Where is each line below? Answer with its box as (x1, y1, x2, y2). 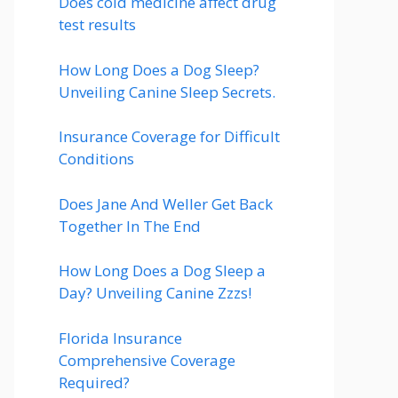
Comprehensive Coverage (59, 349, 235, 370)
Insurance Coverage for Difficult (59, 126, 280, 147)
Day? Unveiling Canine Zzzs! (59, 283, 251, 303)
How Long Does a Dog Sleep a (59, 260, 266, 281)
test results (59, 14, 136, 35)
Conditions (59, 148, 134, 169)
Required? (59, 371, 130, 393)
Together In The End (59, 215, 201, 236)
